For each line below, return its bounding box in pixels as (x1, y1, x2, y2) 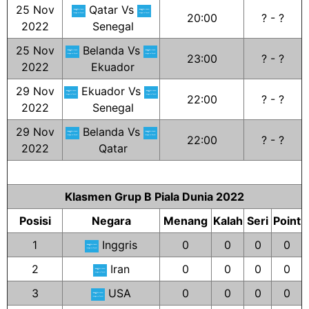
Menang (163, 214, 208, 228)
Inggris (99, 238, 137, 252)
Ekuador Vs (78, 84, 144, 98)
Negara (91, 214, 131, 228)
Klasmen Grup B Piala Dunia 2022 (65, 190, 244, 203)
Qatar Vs (85, 3, 137, 17)
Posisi (19, 214, 51, 228)
